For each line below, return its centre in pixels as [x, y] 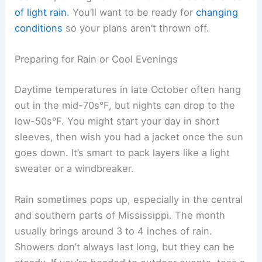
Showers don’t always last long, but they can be [125, 247]
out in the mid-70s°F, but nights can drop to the [125, 105]
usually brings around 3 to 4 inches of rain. [114, 231]
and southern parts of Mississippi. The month [120, 216]
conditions [39, 28]
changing [217, 12]
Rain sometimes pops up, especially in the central [129, 200]
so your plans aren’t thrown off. [136, 28]
